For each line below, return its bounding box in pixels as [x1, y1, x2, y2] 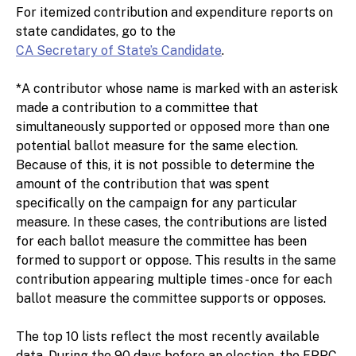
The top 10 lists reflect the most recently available [16, 329, 319, 344]
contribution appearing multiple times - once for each [16, 272, 332, 287]
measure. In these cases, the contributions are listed [16, 215, 327, 230]
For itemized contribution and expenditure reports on [16, 5, 333, 20]
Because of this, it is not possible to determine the [16, 157, 315, 172]
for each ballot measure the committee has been [16, 234, 307, 249]
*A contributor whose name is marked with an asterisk [16, 81, 338, 96]
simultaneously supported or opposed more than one [16, 119, 330, 134]
